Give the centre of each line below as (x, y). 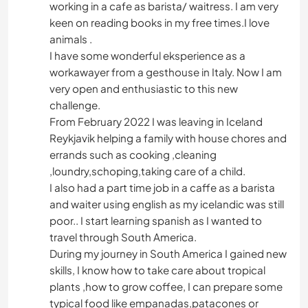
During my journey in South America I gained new (168, 253)
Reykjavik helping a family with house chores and (168, 137)
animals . (71, 38)
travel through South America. (123, 236)
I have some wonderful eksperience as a (147, 55)
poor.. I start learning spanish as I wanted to (156, 220)
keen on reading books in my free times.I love (159, 22)
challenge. (75, 104)
